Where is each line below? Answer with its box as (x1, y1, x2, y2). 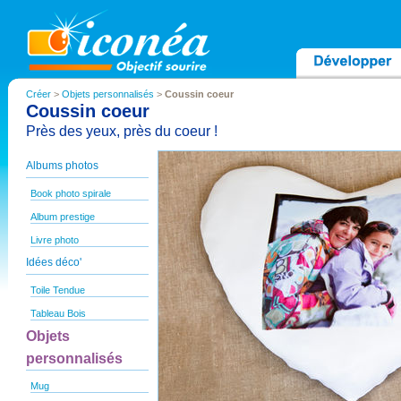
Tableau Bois (30, 308, 86, 319)
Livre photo (30, 235, 79, 245)
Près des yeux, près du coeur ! (26, 124, 218, 139)
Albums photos (26, 159, 98, 172)
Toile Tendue (30, 285, 85, 295)
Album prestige (30, 211, 95, 222)
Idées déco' (26, 256, 81, 269)
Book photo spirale (30, 188, 111, 199)
